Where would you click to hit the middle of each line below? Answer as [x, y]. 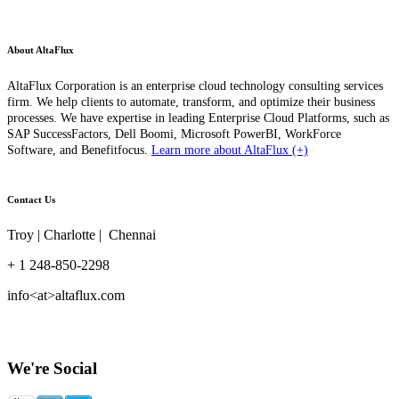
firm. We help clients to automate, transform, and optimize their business [191, 102]
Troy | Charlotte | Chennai [81, 234]
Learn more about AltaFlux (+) [230, 150]
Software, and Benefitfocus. [77, 150]
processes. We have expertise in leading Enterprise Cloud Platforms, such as [198, 118]
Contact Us [31, 199]
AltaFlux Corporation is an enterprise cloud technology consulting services [195, 85]
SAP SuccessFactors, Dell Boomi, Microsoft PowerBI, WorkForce [174, 134]
